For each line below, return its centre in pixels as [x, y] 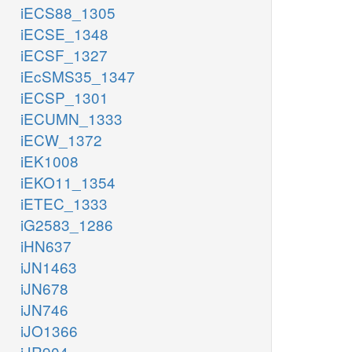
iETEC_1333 [64, 203]
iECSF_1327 [64, 55]
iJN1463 [49, 267]
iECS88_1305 [68, 13]
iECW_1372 [61, 140]
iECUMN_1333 [71, 119]
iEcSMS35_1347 [78, 76]
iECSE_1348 [64, 34]
